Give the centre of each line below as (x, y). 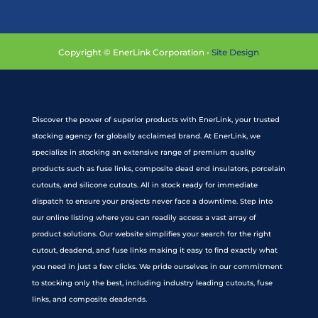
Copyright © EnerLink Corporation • (135, 53)
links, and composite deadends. (89, 300)
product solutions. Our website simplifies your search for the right (151, 234)
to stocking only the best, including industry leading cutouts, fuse (152, 283)
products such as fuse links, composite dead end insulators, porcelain (158, 169)
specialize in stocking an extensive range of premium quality (143, 153)
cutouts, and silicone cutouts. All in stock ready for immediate (144, 185)
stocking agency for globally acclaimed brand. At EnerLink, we (146, 136)
